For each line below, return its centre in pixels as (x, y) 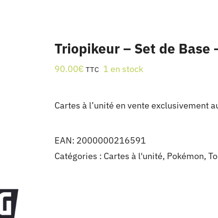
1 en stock (123, 69)
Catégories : (79, 156)
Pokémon (185, 156)
